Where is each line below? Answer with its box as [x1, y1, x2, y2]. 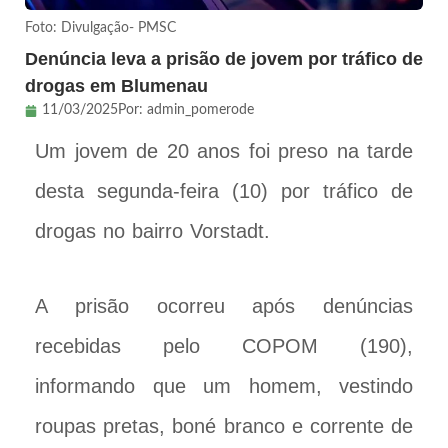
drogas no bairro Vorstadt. [35, 220, 270, 243]
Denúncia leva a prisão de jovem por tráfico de [25, 49, 423, 70]
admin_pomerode [147, 103, 254, 118]
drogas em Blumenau [25, 76, 208, 97]
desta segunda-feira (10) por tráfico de [35, 180, 413, 203]
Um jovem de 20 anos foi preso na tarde [35, 140, 413, 163]
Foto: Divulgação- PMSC [25, 21, 176, 36]
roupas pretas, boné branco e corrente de [35, 415, 413, 438]
